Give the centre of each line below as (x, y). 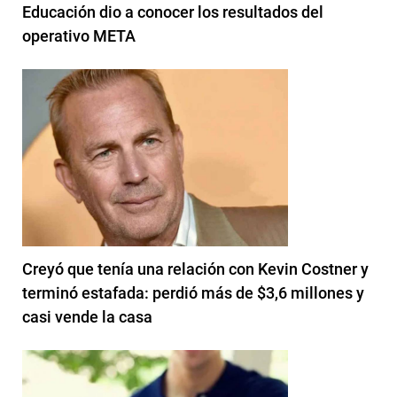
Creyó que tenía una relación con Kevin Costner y (195, 269)
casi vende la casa (87, 316)
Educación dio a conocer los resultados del (173, 12)
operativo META (79, 35)
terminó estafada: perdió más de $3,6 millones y (193, 292)
